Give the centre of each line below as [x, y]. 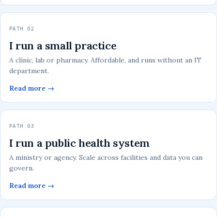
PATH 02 [22, 28]
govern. [22, 168]
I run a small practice [63, 45]
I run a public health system [79, 143]
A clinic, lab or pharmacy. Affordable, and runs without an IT [105, 60]
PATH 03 [22, 126]
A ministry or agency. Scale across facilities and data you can [106, 157]
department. [29, 70]
